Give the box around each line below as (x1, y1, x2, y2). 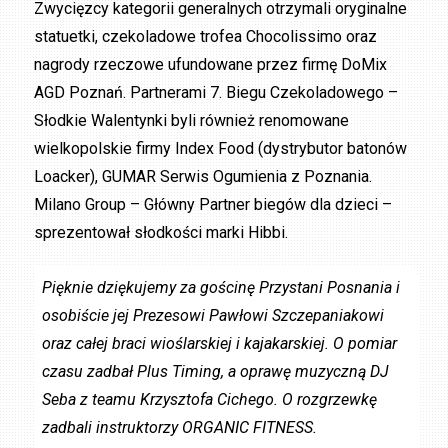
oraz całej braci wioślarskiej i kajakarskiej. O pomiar (42, 334, 398, 354)
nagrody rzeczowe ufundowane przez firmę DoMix (34, 54, 388, 74)
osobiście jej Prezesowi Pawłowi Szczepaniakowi (42, 306, 385, 326)
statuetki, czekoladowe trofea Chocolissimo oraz (34, 26, 378, 46)
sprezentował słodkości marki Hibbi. (34, 222, 289, 242)
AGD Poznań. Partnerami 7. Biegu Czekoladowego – (34, 82, 399, 102)
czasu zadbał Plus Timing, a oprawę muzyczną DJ (42, 362, 390, 382)
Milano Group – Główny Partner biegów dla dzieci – (34, 194, 393, 214)
